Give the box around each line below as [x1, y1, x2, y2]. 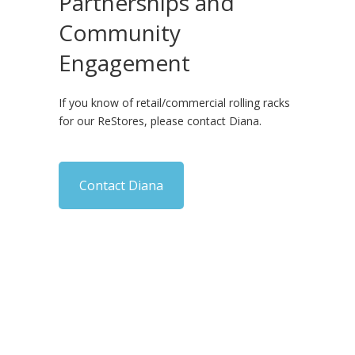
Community [59, 17, 181, 48]
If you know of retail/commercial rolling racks [59, 94, 290, 110]
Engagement [59, 47, 190, 78]
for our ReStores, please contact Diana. [59, 113, 261, 128]
